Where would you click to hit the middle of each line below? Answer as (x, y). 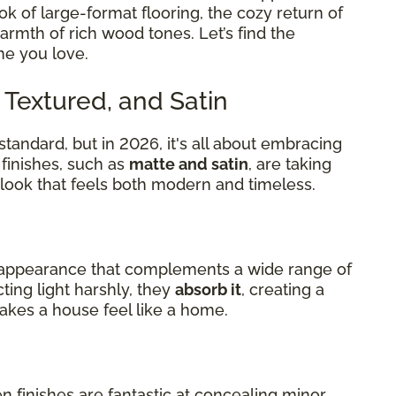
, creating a (283, 289)
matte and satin (189, 164)
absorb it (208, 289)
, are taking (290, 164)
